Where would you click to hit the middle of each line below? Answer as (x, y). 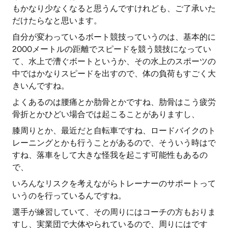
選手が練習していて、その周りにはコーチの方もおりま (114, 212)
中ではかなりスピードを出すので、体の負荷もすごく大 (114, 74)
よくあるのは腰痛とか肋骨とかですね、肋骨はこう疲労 (114, 102)
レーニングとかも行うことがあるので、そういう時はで (114, 143)
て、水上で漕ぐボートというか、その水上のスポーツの (114, 61)
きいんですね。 (41, 86)
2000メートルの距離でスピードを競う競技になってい (112, 49)
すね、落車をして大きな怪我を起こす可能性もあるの (110, 155)
